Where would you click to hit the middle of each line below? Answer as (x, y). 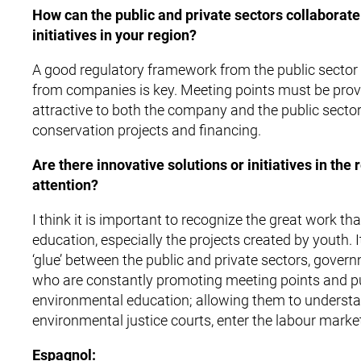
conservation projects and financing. (147, 130)
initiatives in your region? (114, 35)
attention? (65, 185)
